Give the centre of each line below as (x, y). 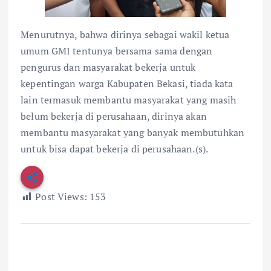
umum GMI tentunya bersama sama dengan (117, 51)
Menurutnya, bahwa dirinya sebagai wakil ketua (125, 35)
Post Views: (61, 197)
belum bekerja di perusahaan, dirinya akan (114, 116)
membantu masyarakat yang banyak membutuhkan (133, 133)
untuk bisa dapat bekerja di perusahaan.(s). (115, 149)
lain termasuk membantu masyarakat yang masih (129, 100)
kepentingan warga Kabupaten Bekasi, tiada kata (127, 84)
